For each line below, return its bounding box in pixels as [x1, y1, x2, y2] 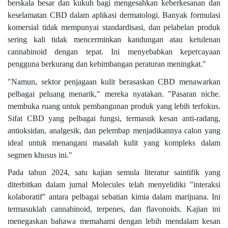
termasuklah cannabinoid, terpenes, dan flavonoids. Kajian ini [8, 205, 220, 214]
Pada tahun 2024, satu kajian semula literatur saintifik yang [8, 168, 220, 177]
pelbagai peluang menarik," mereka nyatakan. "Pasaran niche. [8, 89, 220, 98]
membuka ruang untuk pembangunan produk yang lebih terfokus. [8, 101, 220, 110]
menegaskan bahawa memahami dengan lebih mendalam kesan [8, 217, 220, 226]
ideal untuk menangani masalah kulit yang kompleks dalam [8, 138, 220, 147]
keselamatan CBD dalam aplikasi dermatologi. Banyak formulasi [8, 11, 220, 20]
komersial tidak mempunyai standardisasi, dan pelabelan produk [8, 23, 220, 32]
